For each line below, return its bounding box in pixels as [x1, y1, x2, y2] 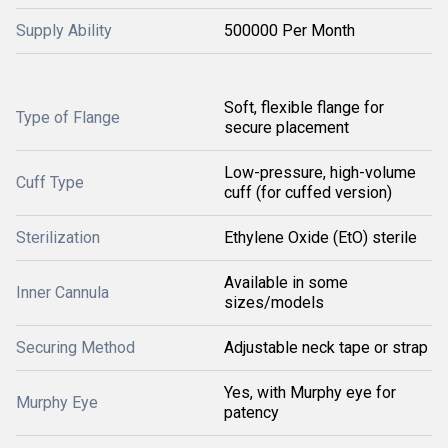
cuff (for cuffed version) [224, 183, 392, 202]
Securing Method [16, 338, 135, 357]
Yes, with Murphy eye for [224, 383, 396, 402]
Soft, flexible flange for [224, 98, 384, 117]
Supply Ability [16, 21, 112, 40]
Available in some [224, 273, 348, 292]
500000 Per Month [224, 21, 355, 40]
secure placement [224, 118, 349, 137]
